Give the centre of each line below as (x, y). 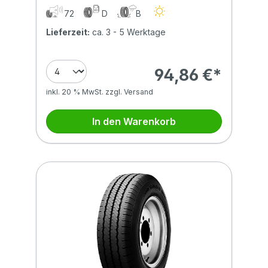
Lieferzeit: (68, 32)
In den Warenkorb (134, 121)
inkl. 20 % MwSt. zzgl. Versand (100, 92)
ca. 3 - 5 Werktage (128, 32)
